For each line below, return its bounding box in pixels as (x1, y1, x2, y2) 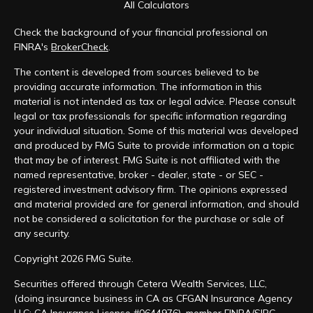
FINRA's (14, 41, 51, 53)
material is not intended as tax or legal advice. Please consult (14, 95, 296, 108)
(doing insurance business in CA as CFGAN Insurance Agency (14, 292, 292, 305)
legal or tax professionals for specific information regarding (14, 110, 286, 122)
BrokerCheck (51, 41, 108, 53)
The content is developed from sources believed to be (14, 66, 259, 78)
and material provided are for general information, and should (14, 198, 299, 210)
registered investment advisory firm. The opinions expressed (14, 183, 287, 196)
